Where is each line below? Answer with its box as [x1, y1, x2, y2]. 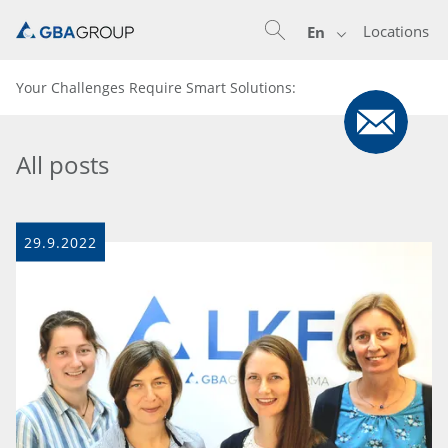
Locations [363, 21, 429, 41]
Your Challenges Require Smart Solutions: [16, 78, 300, 97]
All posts [16, 147, 109, 181]
